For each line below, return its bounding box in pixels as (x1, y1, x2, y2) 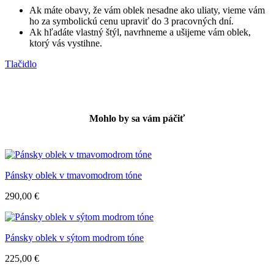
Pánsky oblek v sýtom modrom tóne (5, 232, 144, 243)
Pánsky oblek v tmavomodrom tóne (5, 170, 142, 181)
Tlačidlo (5, 58, 37, 69)
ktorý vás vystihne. (29, 37, 102, 48)
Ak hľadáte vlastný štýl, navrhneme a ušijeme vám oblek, (29, 26, 251, 37)
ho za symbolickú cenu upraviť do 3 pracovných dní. (29, 15, 234, 26)
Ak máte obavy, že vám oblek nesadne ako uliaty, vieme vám (29, 4, 265, 15)
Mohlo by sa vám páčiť (89, 113, 185, 124)
